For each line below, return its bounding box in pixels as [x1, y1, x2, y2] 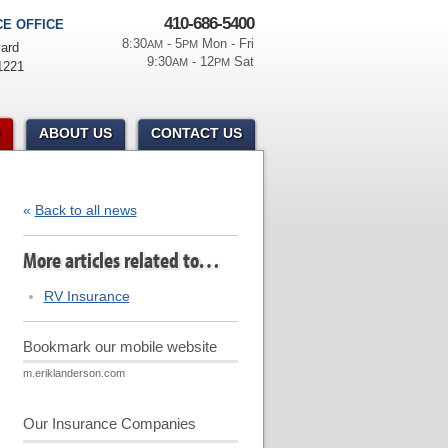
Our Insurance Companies [22, 415, 196, 432]
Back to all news [34, 202, 137, 218]
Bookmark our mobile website [22, 338, 217, 355]
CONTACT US [150, 125, 242, 141]
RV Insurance [43, 288, 130, 304]
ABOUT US [38, 125, 112, 141]
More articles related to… [22, 247, 220, 274]
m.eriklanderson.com [22, 367, 125, 379]
